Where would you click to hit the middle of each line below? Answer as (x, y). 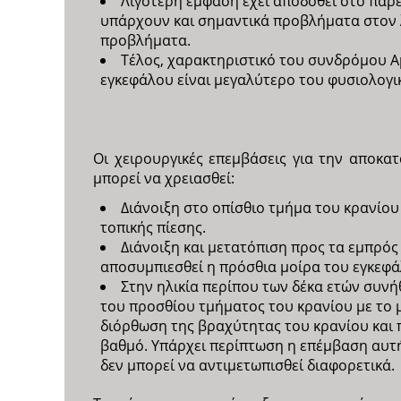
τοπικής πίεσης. (153, 228)
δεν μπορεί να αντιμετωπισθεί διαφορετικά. (247, 366)
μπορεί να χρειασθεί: (164, 179)
